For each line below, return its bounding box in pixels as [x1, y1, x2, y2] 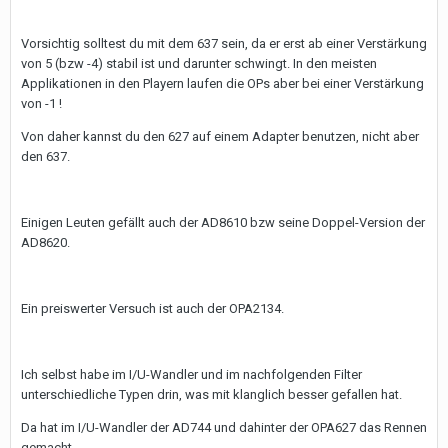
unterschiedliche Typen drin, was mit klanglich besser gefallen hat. [21, 387, 402, 402]
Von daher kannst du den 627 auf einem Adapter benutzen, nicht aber [21, 129, 419, 144]
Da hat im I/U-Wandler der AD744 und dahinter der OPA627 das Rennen [21, 420, 427, 435]
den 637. [21, 149, 70, 164]
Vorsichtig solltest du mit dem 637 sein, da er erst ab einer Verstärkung [21, 36, 427, 51]
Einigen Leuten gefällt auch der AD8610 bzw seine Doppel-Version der [21, 215, 425, 230]
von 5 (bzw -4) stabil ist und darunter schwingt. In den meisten [21, 56, 377, 71]
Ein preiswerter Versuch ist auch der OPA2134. [21, 301, 284, 316]
